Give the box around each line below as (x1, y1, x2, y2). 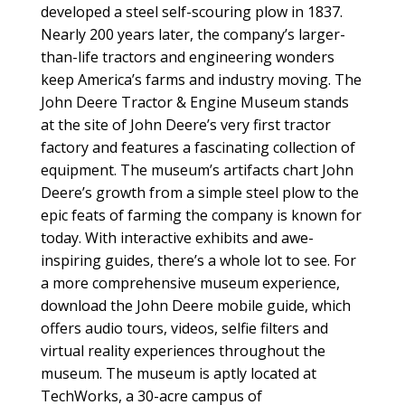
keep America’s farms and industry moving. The (40, 70, 362, 90)
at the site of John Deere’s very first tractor (40, 115, 331, 136)
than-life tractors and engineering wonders (40, 47, 334, 68)
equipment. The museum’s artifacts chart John (40, 160, 353, 181)
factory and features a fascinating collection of (40, 137, 355, 158)
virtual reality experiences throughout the (40, 341, 325, 362)
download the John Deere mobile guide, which (40, 296, 351, 316)
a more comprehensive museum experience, (40, 273, 340, 294)
